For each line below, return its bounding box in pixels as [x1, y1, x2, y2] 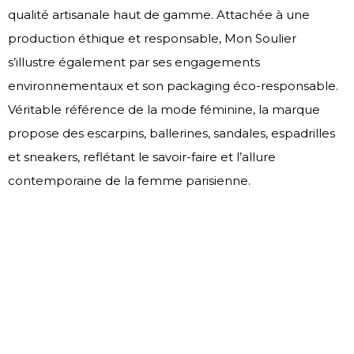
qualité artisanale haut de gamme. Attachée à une [8, 7, 310, 23]
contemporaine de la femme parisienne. [8, 173, 250, 189]
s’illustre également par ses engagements [8, 55, 260, 70]
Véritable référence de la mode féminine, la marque [8, 102, 320, 118]
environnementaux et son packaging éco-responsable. [8, 78, 338, 94]
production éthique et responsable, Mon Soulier [8, 31, 296, 47]
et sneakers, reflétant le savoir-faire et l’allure [8, 149, 276, 165]
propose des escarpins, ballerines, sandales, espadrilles [8, 126, 335, 141]
